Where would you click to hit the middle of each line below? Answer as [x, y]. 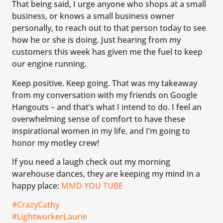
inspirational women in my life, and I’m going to [101, 131]
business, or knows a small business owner [93, 16]
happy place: [37, 185]
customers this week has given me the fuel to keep [107, 52]
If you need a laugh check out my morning [91, 162]
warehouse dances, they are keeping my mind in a [106, 173]
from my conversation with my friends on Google [105, 95]
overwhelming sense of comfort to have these [99, 119]
